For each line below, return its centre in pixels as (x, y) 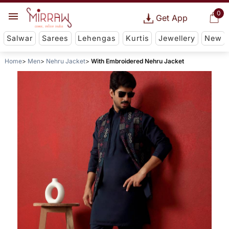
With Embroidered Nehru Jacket (137, 61)
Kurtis (137, 38)
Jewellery (177, 38)
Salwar (19, 38)
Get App (171, 18)
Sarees (55, 38)
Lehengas (97, 38)
